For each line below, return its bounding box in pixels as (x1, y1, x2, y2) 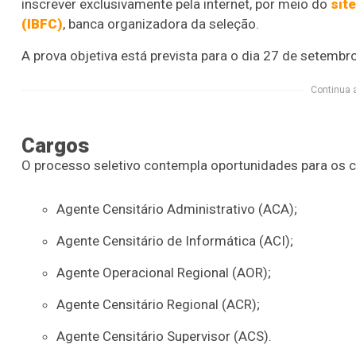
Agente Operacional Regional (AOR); (56, 265, 272, 281)
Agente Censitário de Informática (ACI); (56, 233, 294, 250)
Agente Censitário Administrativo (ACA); (56, 201, 298, 218)
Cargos (21, 133, 89, 158)
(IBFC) (21, 16, 63, 33)
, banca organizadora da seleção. (63, 16, 259, 33)
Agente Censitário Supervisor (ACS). (56, 328, 273, 345)
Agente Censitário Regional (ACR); (56, 296, 261, 313)
